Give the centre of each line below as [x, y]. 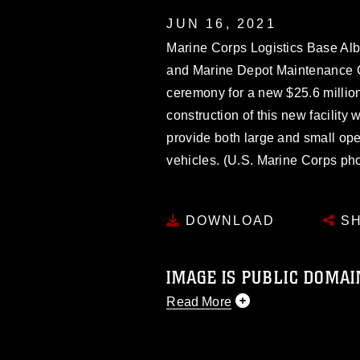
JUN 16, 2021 [221, 23]
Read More [199, 302]
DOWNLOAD [228, 221]
